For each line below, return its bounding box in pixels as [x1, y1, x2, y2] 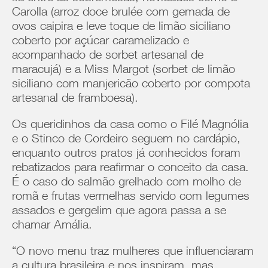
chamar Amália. [12, 220, 92, 232]
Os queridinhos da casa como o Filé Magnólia [12, 120, 248, 132]
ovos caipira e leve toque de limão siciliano [12, 22, 230, 33]
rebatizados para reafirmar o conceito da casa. [12, 163, 249, 175]
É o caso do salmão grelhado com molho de [12, 177, 241, 189]
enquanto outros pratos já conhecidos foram [12, 148, 240, 160]
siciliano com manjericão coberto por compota [12, 79, 250, 91]
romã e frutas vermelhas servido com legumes [12, 191, 249, 203]
